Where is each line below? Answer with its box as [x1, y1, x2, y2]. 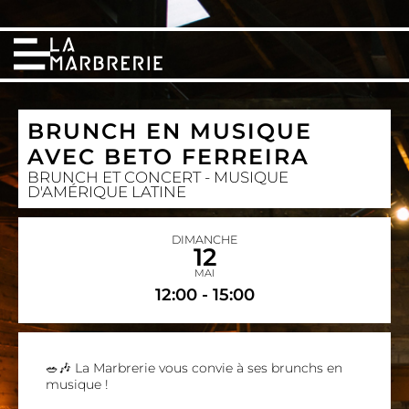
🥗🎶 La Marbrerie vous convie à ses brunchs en [46, 360, 342, 376]
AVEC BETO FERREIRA [27, 143, 309, 170]
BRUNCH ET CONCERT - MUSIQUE [27, 168, 288, 186]
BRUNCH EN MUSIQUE [27, 118, 312, 144]
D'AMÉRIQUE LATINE [27, 183, 186, 201]
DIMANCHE [172, 233, 237, 246]
